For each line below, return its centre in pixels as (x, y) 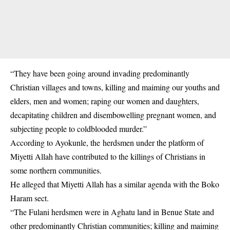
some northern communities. (56, 170)
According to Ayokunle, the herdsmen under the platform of (107, 143)
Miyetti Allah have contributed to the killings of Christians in (108, 157)
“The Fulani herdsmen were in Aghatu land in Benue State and (112, 212)
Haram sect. (30, 198)
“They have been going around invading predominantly (100, 73)
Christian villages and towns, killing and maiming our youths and (115, 87)
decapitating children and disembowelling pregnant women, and (113, 115)
